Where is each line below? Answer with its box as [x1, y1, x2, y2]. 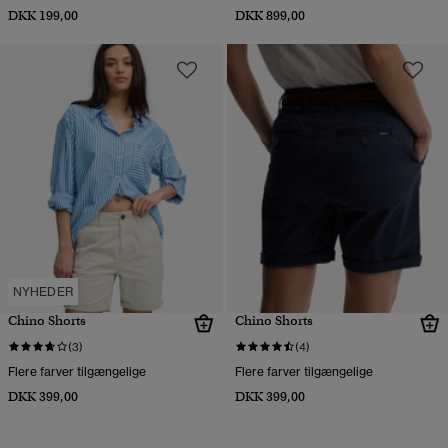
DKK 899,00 [234, 7, 305, 25]
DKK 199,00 [8, 7, 78, 25]
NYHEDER [13, 283, 73, 299]
